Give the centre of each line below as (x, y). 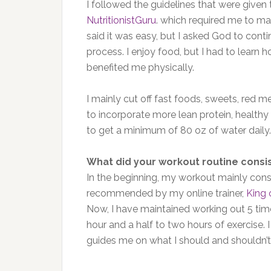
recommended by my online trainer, (166, 194)
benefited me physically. (140, 68)
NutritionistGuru (121, 21)
